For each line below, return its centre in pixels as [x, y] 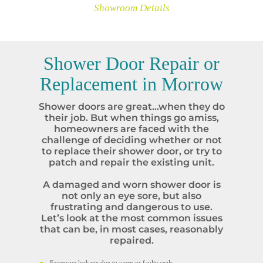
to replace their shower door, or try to [131, 151]
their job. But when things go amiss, [131, 118]
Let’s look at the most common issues [131, 218]
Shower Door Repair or [131, 63]
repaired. [131, 240]
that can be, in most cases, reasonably [131, 229]
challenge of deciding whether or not [131, 140]
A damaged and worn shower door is [131, 185]
